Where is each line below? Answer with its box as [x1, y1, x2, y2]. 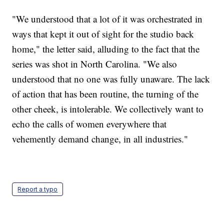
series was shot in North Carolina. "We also [12, 57, 177, 70]
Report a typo [17, 185, 58, 193]
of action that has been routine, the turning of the [12, 87, 199, 100]
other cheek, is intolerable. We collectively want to [12, 102, 204, 115]
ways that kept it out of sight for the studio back [12, 27, 194, 40]
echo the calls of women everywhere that [12, 117, 167, 130]
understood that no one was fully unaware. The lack [12, 72, 210, 85]
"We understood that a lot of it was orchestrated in [12, 12, 203, 25]
